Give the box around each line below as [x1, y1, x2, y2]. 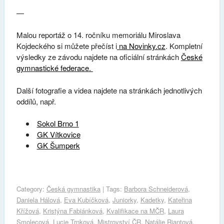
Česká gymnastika [46, 183, 100, 193]
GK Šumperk [36, 140, 80, 151]
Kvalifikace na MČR [106, 205, 164, 215]
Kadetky [140, 194, 164, 204]
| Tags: [100, 183, 124, 193]
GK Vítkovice [36, 129, 80, 140]
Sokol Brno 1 [36, 118, 79, 129]
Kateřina [167, 194, 192, 204]
